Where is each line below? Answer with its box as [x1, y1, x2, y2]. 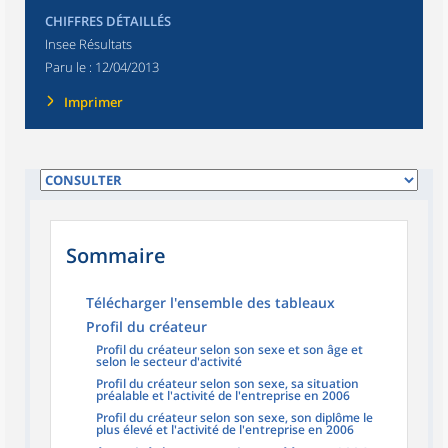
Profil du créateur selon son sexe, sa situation [96, 375, 359, 393]
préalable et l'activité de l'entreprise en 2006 [96, 387, 350, 405]
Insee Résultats [45, 35, 132, 54]
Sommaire [66, 242, 166, 270]
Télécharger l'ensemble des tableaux [86, 293, 335, 313]
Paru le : [45, 58, 95, 77]
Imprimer [64, 93, 123, 112]
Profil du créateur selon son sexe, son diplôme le [96, 409, 373, 427]
